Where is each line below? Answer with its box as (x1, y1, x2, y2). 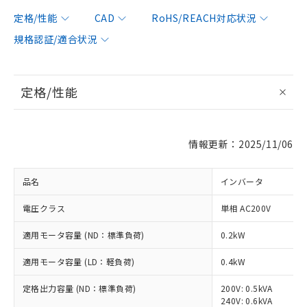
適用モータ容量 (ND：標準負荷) (23, 229, 145, 241)
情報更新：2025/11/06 (188, 137, 293, 151)
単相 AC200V (221, 202, 271, 214)
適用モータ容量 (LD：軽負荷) (23, 256, 135, 267)
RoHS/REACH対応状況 (151, 11, 257, 25)
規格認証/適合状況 (14, 32, 98, 46)
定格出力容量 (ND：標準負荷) (23, 282, 136, 294)
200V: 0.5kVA (221, 282, 273, 294)
